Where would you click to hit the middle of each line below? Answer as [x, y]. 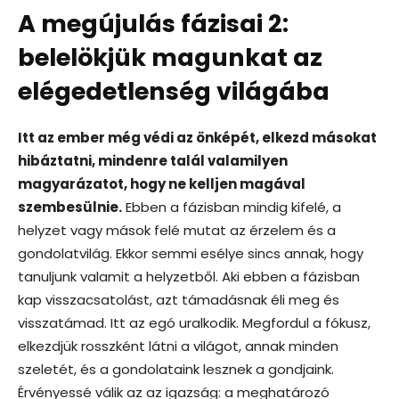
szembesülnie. [70, 207]
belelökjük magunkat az [170, 57]
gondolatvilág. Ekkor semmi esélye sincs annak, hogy [191, 253]
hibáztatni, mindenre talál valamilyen [153, 160]
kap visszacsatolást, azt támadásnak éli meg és [179, 299]
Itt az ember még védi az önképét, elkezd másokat [197, 137]
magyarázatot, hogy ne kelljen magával [162, 183]
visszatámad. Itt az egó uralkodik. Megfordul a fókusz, [194, 322]
